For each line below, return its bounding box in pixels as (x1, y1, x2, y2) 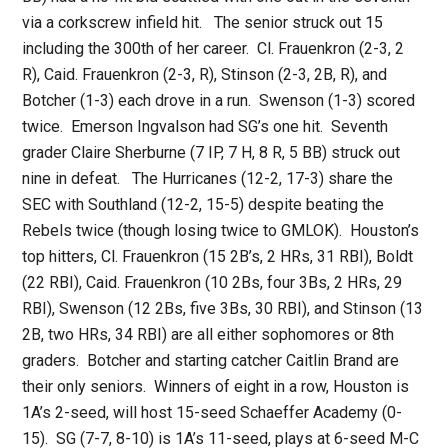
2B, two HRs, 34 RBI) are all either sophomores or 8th (22, 325, 395, 345)
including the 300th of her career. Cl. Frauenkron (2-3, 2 (22, 39, 405, 59)
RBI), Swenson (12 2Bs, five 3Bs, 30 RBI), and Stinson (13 (22, 299, 424, 319)
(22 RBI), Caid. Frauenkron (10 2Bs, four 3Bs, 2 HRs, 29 (22, 273, 403, 293)
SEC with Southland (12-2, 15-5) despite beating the (22, 195, 385, 215)
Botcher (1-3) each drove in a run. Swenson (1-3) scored (22, 91, 416, 111)
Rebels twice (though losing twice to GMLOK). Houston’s (22, 221, 420, 241)
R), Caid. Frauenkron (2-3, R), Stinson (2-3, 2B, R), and (22, 65, 388, 85)
